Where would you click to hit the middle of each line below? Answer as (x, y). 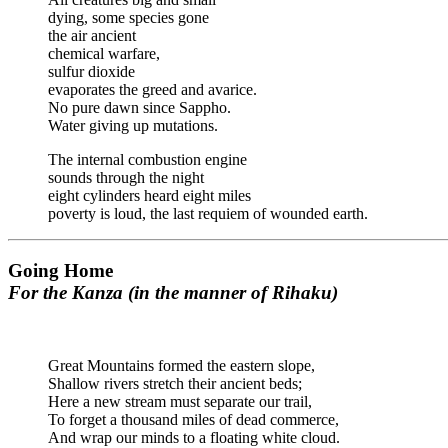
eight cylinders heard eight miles (149, 196)
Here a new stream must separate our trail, (180, 401)
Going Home (60, 271)
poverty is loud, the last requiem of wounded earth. (208, 214)
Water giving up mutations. (133, 126)
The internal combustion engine (147, 160)
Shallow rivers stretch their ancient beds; (175, 383)
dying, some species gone (128, 18)
